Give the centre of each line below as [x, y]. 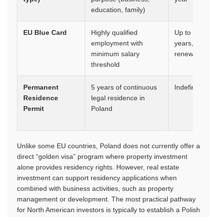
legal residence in [118, 98]
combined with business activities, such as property [95, 188]
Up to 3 [186, 32]
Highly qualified [114, 32]
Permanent [41, 87]
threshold [105, 64]
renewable [190, 54]
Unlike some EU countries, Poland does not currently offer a [108, 146]
